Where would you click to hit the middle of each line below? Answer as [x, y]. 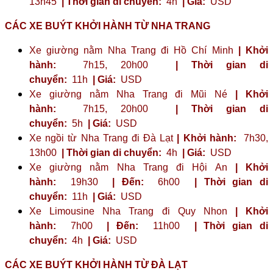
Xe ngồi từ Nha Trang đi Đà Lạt [103, 138]
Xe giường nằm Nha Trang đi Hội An [132, 167]
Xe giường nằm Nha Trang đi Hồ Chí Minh [134, 50]
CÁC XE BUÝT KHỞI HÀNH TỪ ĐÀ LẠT [96, 264]
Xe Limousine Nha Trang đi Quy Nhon [132, 211]
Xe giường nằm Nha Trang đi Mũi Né [133, 94]
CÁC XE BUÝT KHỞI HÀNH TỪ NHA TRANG [108, 26]
